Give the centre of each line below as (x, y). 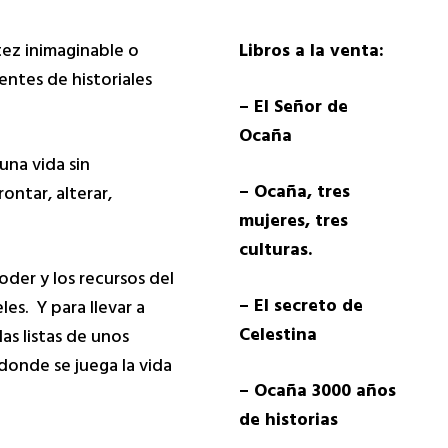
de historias (288, 422)
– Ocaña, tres (294, 194)
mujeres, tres (293, 223)
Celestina (277, 337)
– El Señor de (293, 109)
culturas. (275, 252)
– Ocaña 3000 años (317, 393)
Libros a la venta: (311, 53)
